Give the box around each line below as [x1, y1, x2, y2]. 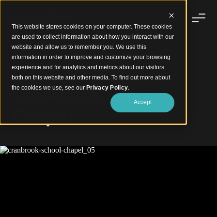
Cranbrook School [12, 83, 164, 106]
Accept [133, 99, 152, 106]
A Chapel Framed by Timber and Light [12, 67, 144, 76]
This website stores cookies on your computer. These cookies [12, 23, 172, 30]
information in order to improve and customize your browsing [12, 54, 170, 61]
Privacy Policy [86, 84, 128, 91]
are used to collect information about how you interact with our [12, 33, 174, 40]
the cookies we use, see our [12, 84, 86, 91]
